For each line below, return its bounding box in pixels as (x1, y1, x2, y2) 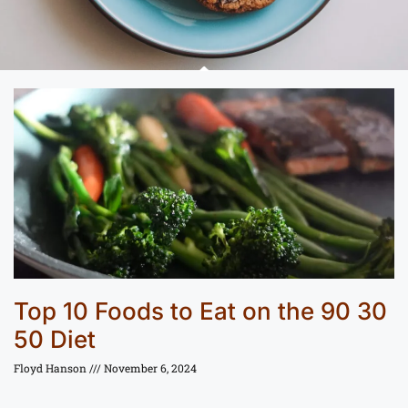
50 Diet (14, 325, 96, 354)
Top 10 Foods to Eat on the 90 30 (14, 297, 387, 326)
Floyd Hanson (14, 361, 89, 376)
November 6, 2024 (101, 361, 197, 376)
